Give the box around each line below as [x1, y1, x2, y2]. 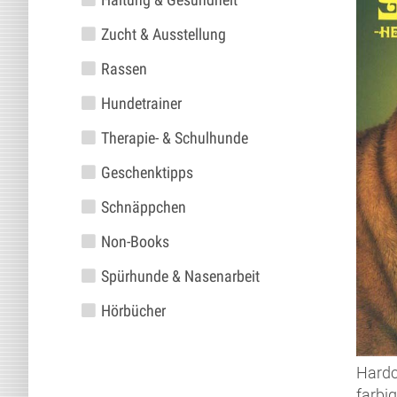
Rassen [100, 59, 147, 78]
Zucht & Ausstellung [100, 25, 226, 43]
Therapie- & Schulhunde [100, 128, 248, 147]
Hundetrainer [100, 94, 182, 113]
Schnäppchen [100, 198, 186, 216]
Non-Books [100, 232, 169, 251]
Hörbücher [100, 301, 166, 320]
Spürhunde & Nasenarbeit [100, 267, 260, 285]
